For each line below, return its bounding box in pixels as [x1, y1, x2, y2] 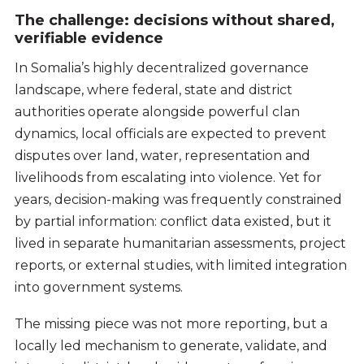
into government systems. [14, 279, 183, 296]
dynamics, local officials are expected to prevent [14, 126, 327, 142]
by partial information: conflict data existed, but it [14, 214, 331, 230]
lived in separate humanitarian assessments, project [14, 236, 346, 252]
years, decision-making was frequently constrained [14, 192, 342, 208]
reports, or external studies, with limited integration [14, 258, 347, 274]
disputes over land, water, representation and [14, 148, 310, 164]
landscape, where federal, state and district [14, 82, 292, 98]
